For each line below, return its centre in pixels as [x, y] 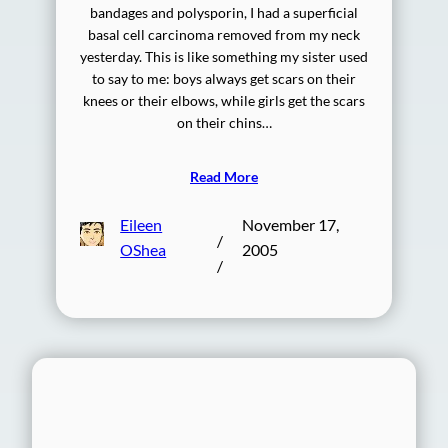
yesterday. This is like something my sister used [224, 56]
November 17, [290, 224]
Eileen [141, 224]
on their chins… [224, 122]
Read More [224, 176]
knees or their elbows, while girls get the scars [224, 100]
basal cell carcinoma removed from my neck [224, 34]
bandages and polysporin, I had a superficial [224, 12]
